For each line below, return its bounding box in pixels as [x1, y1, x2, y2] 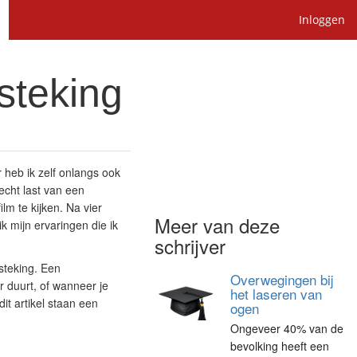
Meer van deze [155, 211, 280, 239]
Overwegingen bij [230, 269, 335, 289]
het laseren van [230, 284, 323, 304]
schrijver [155, 232, 226, 260]
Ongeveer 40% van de [230, 320, 344, 336]
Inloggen [299, 12, 345, 27]
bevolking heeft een [230, 338, 330, 354]
